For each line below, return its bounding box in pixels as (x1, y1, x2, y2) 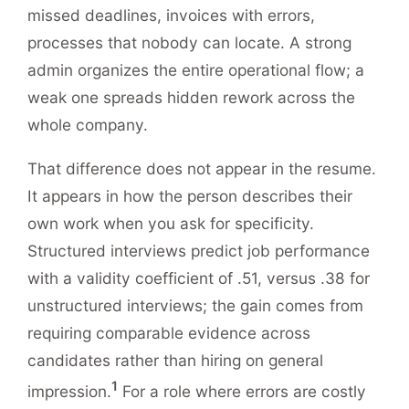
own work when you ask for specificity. (27, 213, 315, 233)
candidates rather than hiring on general (27, 350, 324, 370)
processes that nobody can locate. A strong (27, 32, 352, 52)
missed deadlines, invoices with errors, (27, 5, 316, 25)
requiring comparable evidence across (27, 322, 311, 342)
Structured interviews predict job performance (27, 240, 371, 260)
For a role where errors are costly (118, 381, 367, 401)
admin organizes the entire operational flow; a (27, 59, 365, 79)
